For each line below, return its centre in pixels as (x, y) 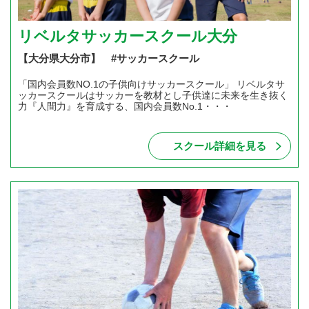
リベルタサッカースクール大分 (128, 36)
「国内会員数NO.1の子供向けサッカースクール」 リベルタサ (151, 84)
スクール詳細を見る (220, 146)
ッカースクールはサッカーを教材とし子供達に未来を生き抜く (153, 95)
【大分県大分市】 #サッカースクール (109, 58)
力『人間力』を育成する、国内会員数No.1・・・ (125, 106)
